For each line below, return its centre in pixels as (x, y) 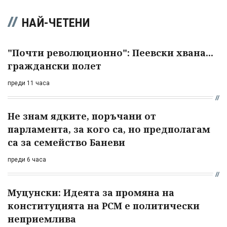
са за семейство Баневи (66, 143)
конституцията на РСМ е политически (104, 206)
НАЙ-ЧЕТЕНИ (56, 23)
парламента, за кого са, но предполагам (109, 129)
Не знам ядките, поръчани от (82, 116)
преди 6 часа (27, 160)
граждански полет (54, 66)
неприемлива (42, 219)
